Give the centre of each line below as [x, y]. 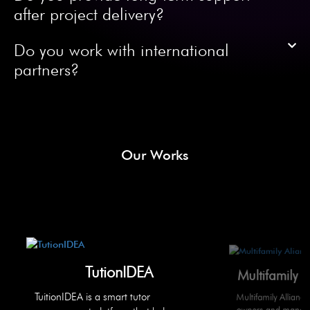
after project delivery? [89, 15]
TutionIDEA [119, 272]
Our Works [155, 155]
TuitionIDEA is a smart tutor [92, 297]
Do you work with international [121, 51]
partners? [46, 70]
